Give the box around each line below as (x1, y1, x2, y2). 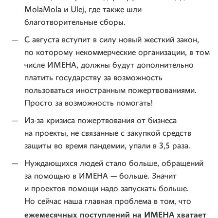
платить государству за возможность (24, 74, 163, 82)
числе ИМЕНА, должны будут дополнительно (24, 61, 194, 70)
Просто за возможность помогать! (24, 99, 155, 108)
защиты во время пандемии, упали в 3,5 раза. (24, 142, 190, 150)
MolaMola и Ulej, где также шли (24, 6, 142, 14)
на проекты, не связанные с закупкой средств (24, 129, 191, 138)
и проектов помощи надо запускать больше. (24, 185, 189, 193)
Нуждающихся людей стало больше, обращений (24, 160, 203, 168)
